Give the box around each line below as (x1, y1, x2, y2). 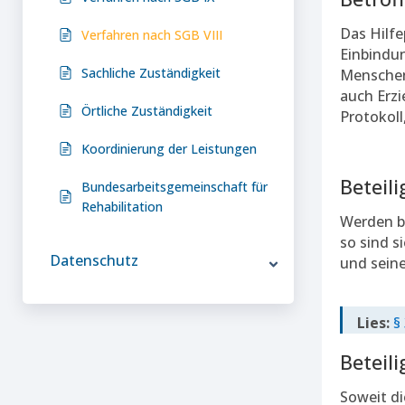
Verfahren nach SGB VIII (81, 25, 222, 43)
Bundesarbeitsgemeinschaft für (81, 177, 268, 195)
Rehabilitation (81, 197, 163, 215)
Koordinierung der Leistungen (81, 139, 257, 157)
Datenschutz (50, 250, 138, 270)
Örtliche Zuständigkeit (81, 101, 212, 119)
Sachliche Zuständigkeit (81, 63, 221, 81)
